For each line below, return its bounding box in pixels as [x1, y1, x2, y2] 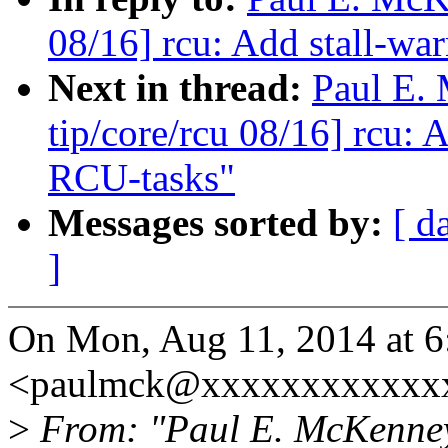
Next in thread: [48, 66, 312, 110]
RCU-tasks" [48, 156, 235, 200]
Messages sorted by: [48, 201, 393, 245]
